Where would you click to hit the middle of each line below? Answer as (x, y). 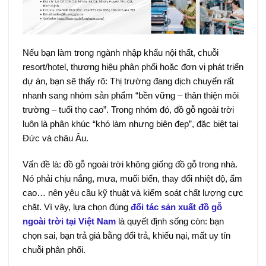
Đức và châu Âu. (55, 138)
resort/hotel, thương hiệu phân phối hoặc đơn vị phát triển (133, 67)
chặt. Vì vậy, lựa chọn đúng (76, 207)
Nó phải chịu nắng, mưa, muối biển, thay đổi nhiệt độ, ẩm (132, 178)
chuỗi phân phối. (54, 249)
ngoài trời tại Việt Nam (69, 221)
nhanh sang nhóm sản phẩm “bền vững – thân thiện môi (130, 96)
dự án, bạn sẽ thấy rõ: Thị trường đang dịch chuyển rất (128, 81)
